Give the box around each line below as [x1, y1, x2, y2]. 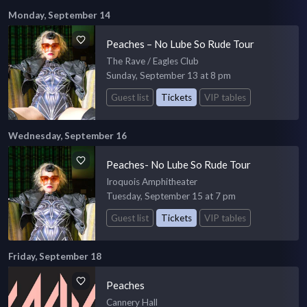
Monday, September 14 [8, 9, 110, 21]
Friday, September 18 [8, 250, 101, 262]
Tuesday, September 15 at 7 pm [106, 190, 236, 201]
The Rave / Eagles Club [106, 55, 199, 66]
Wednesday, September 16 [8, 130, 127, 141]
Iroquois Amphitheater [106, 175, 198, 187]
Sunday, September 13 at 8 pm [106, 69, 232, 81]
